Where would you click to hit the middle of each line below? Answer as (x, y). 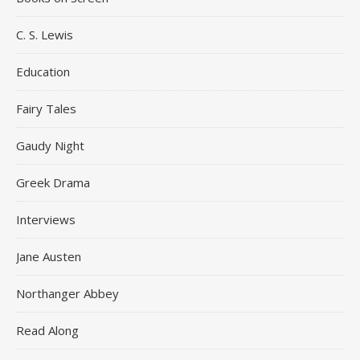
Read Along (47, 330)
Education (43, 72)
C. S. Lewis (45, 35)
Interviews (46, 219)
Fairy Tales (46, 108)
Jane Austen (49, 256)
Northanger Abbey (67, 293)
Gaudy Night (50, 145)
